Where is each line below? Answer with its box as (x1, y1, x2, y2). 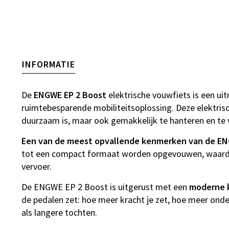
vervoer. (21, 160, 52, 172)
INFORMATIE (22, 58, 75, 70)
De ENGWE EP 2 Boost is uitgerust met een (21, 180, 189, 193)
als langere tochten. (21, 206, 97, 218)
